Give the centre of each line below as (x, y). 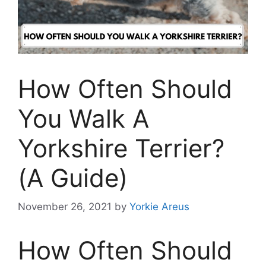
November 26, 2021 (65, 207)
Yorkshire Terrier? (121, 148)
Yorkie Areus (159, 207)
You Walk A (83, 118)
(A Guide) (73, 178)
